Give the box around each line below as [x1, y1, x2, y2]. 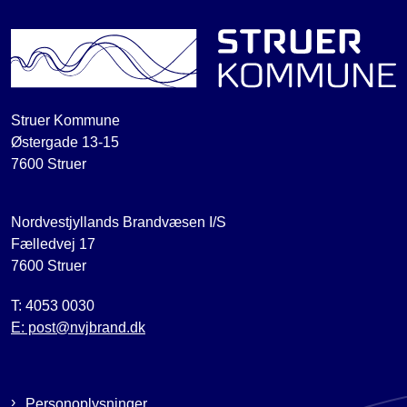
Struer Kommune [11, 113, 120, 129]
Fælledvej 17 [11, 236, 95, 253]
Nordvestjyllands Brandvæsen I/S [11, 214, 226, 231]
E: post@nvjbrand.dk [11, 320, 145, 336]
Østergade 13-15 [11, 134, 119, 151]
